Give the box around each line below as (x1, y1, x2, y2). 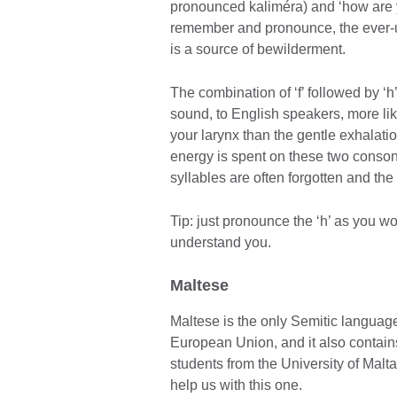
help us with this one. (170, 378, 302, 393)
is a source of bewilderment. (170, 42, 346, 58)
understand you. (170, 235, 271, 251)
